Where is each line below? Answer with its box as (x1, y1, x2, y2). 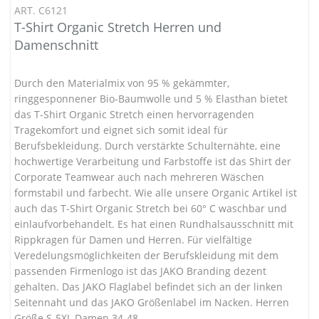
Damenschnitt (14, 36, 98, 53)
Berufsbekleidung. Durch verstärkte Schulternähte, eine (14, 138, 281, 152)
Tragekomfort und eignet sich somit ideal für (14, 122, 228, 137)
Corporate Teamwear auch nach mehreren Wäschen (14, 169, 264, 184)
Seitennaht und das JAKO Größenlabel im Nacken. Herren (14, 295, 289, 309)
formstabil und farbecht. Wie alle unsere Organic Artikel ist (14, 185, 297, 199)
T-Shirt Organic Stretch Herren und (14, 18, 221, 36)
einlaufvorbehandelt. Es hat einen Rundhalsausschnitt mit (14, 216, 293, 231)
